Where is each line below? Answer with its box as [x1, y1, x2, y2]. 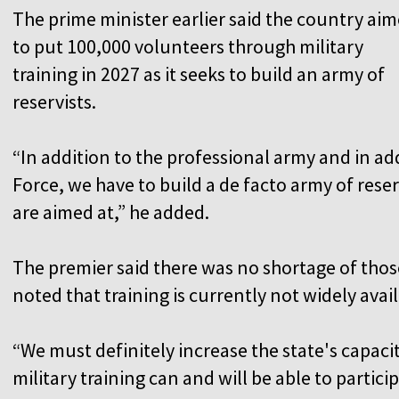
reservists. [12, 88, 96, 114]
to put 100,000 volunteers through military [12, 33, 363, 59]
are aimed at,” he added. [12, 199, 209, 224]
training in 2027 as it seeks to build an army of [12, 61, 385, 86]
